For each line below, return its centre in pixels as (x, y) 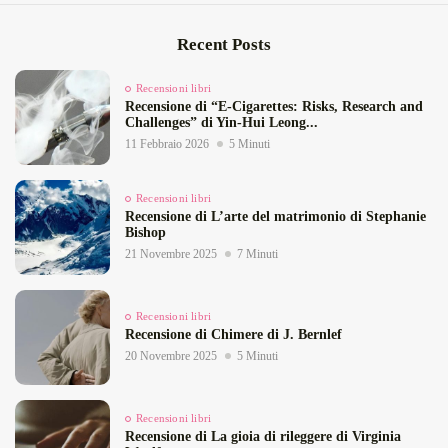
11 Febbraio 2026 (167, 144)
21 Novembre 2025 (171, 254)
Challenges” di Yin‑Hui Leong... (221, 123)
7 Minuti (257, 254)
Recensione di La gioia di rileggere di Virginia (263, 437)
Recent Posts (224, 45)
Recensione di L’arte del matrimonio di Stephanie (275, 217)
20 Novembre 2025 (171, 356)
